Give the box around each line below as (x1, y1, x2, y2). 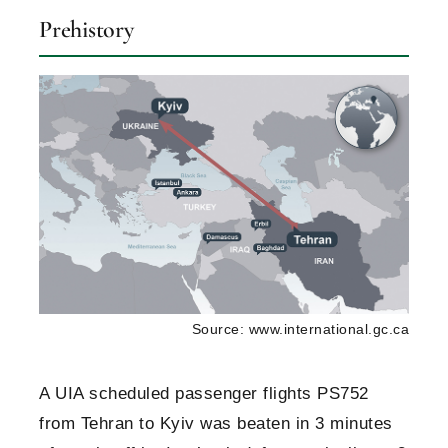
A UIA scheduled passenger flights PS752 (39, 384, 369, 404)
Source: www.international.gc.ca (191, 321, 409, 338)
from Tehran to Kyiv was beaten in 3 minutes (39, 414, 393, 434)
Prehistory (39, 14, 134, 44)
